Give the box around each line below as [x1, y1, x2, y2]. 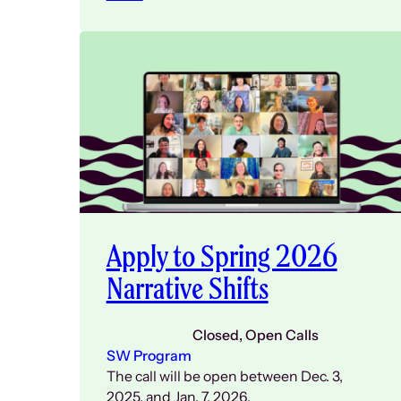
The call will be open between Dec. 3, [106, 368, 343, 386]
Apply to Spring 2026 [106, 235, 337, 277]
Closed [192, 327, 239, 345]
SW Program [106, 347, 192, 365]
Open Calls [244, 327, 319, 345]
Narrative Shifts [106, 268, 269, 309]
